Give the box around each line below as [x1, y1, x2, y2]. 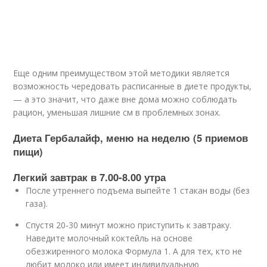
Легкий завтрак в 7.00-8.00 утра [13, 170, 166, 184]
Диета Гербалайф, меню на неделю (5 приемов [13, 131, 249, 145]
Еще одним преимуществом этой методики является [13, 67, 230, 79]
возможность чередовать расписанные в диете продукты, [13, 80, 252, 92]
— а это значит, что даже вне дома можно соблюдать [13, 94, 238, 105]
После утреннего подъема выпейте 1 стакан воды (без [26, 185, 250, 196]
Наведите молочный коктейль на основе [26, 232, 193, 244]
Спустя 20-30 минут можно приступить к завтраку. [26, 219, 232, 231]
